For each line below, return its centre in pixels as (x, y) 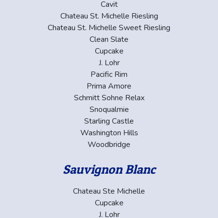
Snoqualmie (109, 109)
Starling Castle (109, 121)
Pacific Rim (109, 74)
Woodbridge (109, 144)
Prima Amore (109, 86)
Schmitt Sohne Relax (109, 98)
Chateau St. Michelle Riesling (109, 16)
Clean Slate (109, 39)
